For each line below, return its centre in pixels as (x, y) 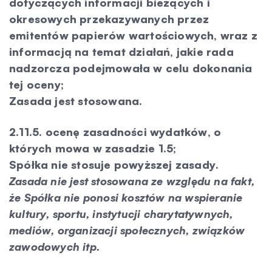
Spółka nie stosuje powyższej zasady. (114, 165)
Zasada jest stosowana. (76, 101)
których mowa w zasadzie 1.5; (93, 148)
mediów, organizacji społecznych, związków (127, 230)
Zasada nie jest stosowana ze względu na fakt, (132, 181)
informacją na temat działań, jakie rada (121, 52)
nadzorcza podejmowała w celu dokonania (131, 68)
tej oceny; (36, 84)
